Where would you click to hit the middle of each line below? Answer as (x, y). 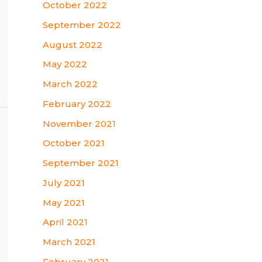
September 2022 (82, 25)
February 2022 (77, 104)
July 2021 (64, 182)
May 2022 (65, 64)
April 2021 (65, 222)
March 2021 (69, 242)
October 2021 (74, 143)
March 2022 (70, 84)
